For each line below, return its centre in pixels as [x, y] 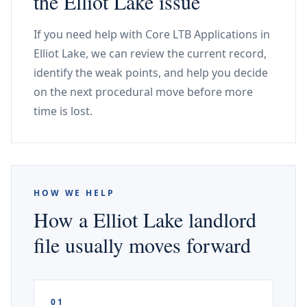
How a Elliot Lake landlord [145, 219]
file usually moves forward [142, 245]
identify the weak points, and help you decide [151, 73]
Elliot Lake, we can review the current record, [150, 53]
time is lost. [63, 111]
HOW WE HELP [74, 193]
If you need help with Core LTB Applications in [152, 34]
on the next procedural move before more [143, 92]
